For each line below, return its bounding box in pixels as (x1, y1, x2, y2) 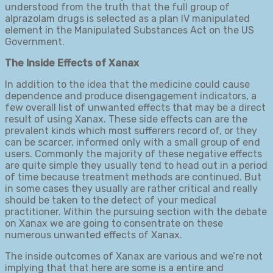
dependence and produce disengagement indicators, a (5, 90, 257, 102)
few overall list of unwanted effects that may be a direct (5, 101, 266, 113)
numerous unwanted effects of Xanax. (5, 229, 182, 241)
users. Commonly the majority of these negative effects (5, 147, 262, 160)
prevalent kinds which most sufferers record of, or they (5, 124, 257, 136)
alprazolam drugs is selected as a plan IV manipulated (5, 12, 250, 24)
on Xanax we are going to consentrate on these (5, 217, 223, 229)
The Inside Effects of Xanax (5, 57, 139, 69)
